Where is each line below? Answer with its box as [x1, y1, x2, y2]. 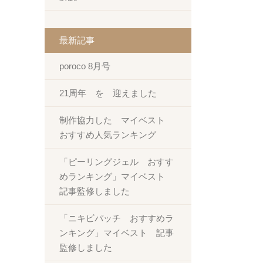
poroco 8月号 [59, 61, 110, 71]
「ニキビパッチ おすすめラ [59, 213, 174, 223]
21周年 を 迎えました [59, 88, 157, 98]
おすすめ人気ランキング [59, 130, 156, 140]
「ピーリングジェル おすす [59, 157, 174, 167]
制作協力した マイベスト [59, 115, 174, 125]
